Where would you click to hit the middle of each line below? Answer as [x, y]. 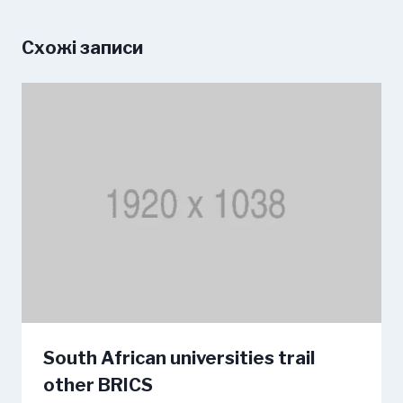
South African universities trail [179, 358]
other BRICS [98, 385]
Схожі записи [82, 48]
